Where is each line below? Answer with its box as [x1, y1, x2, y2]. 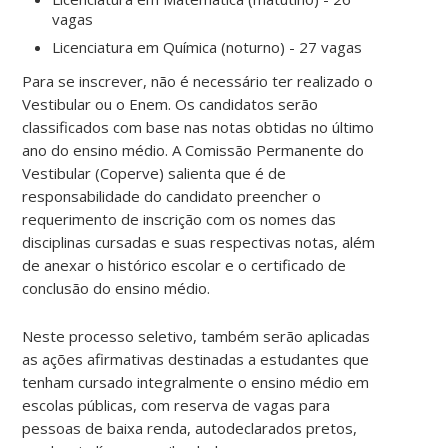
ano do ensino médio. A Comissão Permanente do [22, 139, 365, 160]
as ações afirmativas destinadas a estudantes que [22, 348, 370, 369]
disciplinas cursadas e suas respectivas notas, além [22, 231, 376, 252]
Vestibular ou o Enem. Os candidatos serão [22, 93, 319, 114]
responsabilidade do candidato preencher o [22, 185, 322, 206]
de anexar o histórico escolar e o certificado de [22, 254, 347, 275]
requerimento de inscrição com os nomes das [22, 208, 337, 229]
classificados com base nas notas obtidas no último [22, 116, 375, 137]
